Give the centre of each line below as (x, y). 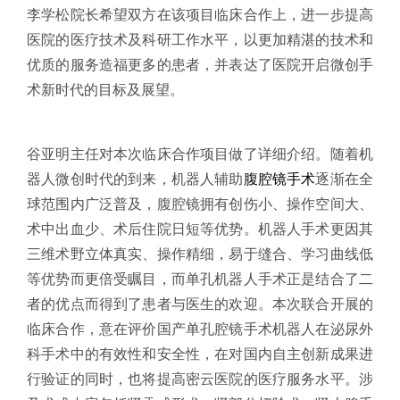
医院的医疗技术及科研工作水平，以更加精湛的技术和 (200, 39)
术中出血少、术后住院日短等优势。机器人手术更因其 (200, 229)
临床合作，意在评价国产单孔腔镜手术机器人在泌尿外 (200, 329)
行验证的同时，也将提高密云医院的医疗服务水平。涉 (200, 379)
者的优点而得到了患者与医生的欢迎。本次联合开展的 (200, 304)
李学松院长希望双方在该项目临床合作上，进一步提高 (200, 14)
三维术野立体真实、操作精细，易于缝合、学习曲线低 (200, 254)
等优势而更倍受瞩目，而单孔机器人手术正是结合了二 (200, 279)
